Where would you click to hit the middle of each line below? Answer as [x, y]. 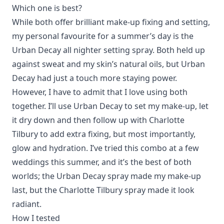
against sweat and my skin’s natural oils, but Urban [108, 64]
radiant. [27, 204]
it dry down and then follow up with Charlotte [98, 120]
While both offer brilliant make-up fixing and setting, [111, 22]
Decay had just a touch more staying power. [94, 78]
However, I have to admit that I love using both [100, 92]
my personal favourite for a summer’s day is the [103, 36]
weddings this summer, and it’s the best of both [102, 162]
